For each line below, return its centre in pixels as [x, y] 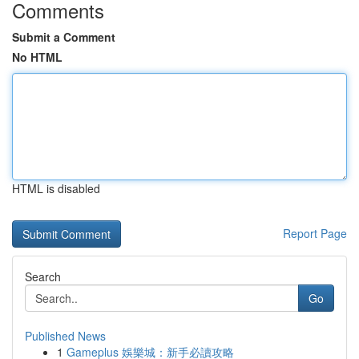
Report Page [315, 233]
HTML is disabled [56, 188]
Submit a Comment [64, 37]
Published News [65, 336]
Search [43, 276]
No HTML [37, 57]
